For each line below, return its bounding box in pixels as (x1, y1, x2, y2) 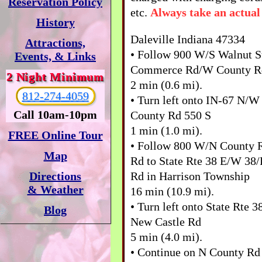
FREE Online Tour (8, 129, 103, 142)
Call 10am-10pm (13, 108, 97, 121)
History (36, 16, 75, 29)
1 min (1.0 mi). (130, 123, 202, 137)
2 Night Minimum (6, 70, 104, 83)
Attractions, (25, 36, 85, 49)
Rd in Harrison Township (130, 169, 250, 182)
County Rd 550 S (130, 108, 211, 122)
